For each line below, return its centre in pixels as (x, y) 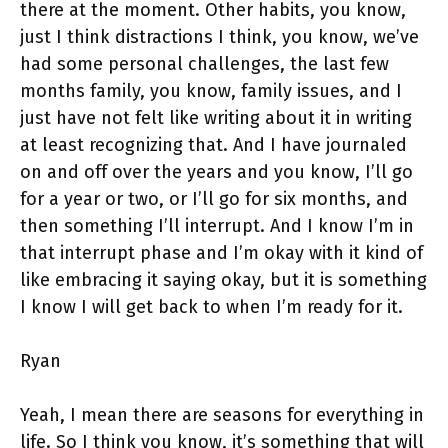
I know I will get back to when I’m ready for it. (211, 307)
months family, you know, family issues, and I (211, 91)
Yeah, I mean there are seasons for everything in (222, 415)
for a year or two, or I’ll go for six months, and (214, 199)
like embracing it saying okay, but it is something (223, 280)
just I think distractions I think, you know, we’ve (219, 37)
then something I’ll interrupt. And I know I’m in (217, 226)
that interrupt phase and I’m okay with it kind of (221, 253)
